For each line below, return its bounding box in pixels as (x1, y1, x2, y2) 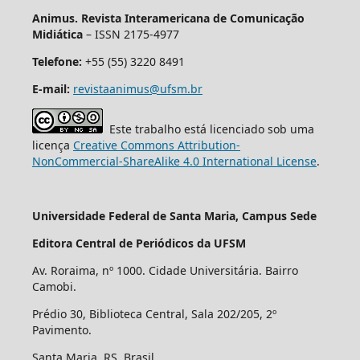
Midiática (31, 26, 83, 42)
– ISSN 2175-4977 (82, 26, 179, 42)
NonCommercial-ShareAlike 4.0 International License (31, 153, 317, 169)
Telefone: (31, 53, 85, 69)
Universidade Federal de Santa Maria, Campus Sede (31, 207, 317, 223)
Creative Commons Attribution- (72, 137, 240, 153)
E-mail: (31, 80, 73, 96)
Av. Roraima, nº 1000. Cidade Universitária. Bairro (31, 262, 298, 278)
